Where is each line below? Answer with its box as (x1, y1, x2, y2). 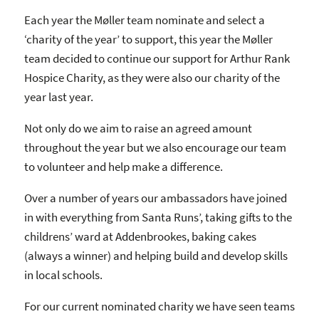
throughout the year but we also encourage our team (24, 139, 286, 155)
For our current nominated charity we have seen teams (24, 298, 295, 314)
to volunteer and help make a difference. (24, 158, 223, 174)
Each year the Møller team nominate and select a (24, 11, 265, 28)
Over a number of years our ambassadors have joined (24, 189, 287, 206)
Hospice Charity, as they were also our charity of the (24, 69, 280, 85)
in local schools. (24, 266, 103, 283)
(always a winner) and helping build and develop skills (24, 247, 288, 263)
